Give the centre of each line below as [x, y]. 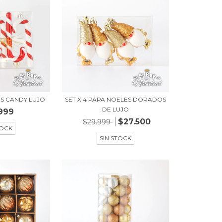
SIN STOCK [116, 138]
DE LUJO [116, 109]
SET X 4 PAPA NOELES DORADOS [116, 99]
